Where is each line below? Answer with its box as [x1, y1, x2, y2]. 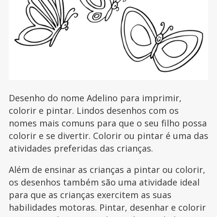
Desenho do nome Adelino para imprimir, [8, 92, 182, 104]
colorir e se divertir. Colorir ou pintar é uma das [8, 130, 208, 142]
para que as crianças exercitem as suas [8, 189, 171, 201]
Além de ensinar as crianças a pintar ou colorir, [8, 164, 205, 176]
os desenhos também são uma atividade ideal [8, 176, 200, 188]
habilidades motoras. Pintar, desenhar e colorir [8, 201, 206, 214]
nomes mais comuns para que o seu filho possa [8, 117, 207, 129]
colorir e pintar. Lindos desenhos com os [8, 105, 179, 117]
